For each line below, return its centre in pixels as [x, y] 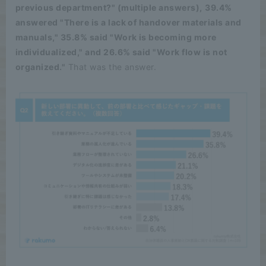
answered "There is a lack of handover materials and [129, 23]
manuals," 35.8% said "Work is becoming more [116, 37]
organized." [41, 67]
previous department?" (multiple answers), [109, 8]
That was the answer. [111, 67]
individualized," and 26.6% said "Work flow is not [121, 52]
